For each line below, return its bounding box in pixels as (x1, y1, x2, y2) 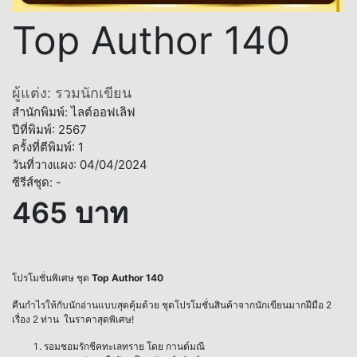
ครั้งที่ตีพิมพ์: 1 (12, 139, 84, 155)
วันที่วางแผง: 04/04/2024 (12, 157, 147, 173)
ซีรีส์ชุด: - (12, 175, 61, 190)
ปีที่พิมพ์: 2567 (12, 122, 87, 138)
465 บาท (12, 195, 128, 231)
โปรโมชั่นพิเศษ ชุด (12, 272, 92, 284)
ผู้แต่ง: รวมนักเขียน (12, 84, 131, 102)
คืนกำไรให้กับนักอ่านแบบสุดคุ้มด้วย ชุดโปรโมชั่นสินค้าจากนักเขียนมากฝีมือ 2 (12, 299, 331, 312)
